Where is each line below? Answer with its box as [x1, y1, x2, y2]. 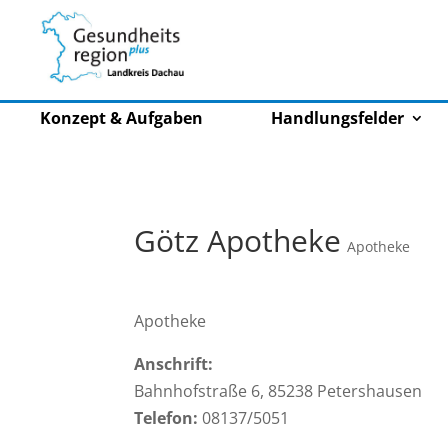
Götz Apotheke [134, 219, 342, 261]
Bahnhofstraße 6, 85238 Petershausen [134, 379, 423, 402]
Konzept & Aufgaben [40, 106, 204, 129]
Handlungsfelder [271, 106, 405, 129]
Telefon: [134, 406, 199, 429]
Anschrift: [134, 352, 214, 375]
